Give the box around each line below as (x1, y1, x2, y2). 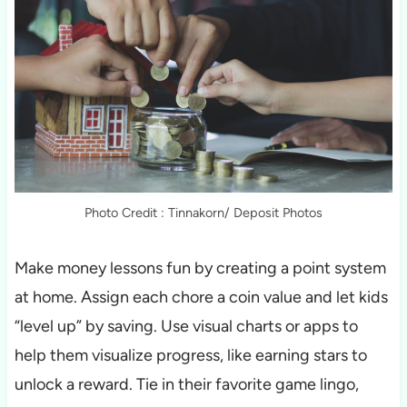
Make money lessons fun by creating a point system (14, 257, 386, 278)
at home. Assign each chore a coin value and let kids (14, 286, 388, 307)
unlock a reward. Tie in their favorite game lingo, (14, 373, 359, 394)
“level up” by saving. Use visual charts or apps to (14, 315, 358, 336)
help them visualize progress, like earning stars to (14, 344, 367, 365)
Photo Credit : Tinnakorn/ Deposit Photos (84, 203, 323, 221)
